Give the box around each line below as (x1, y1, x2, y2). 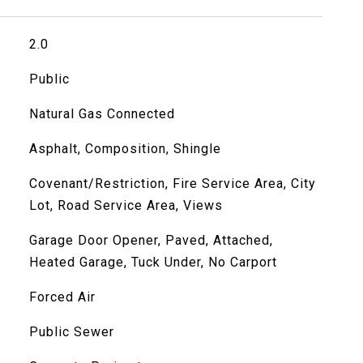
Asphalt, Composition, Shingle (28, 141, 221, 156)
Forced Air (28, 289, 96, 305)
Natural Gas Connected (28, 106, 175, 122)
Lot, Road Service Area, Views (28, 198, 223, 213)
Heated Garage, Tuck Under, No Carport (28, 254, 277, 270)
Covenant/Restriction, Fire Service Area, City (28, 176, 316, 191)
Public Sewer (28, 324, 114, 340)
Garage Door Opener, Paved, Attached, (28, 233, 273, 248)
